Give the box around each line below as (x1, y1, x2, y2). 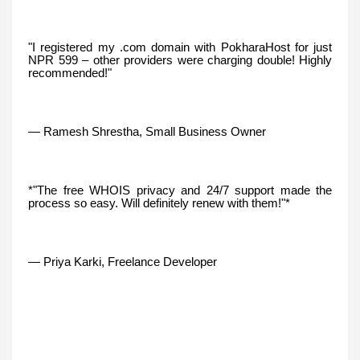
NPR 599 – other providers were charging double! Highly (28, 53, 332, 67)
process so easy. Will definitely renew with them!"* (28, 196, 290, 210)
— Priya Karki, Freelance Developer (28, 255, 217, 268)
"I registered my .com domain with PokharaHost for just (28, 40, 332, 54)
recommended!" (28, 66, 112, 80)
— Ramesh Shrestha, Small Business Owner (28, 125, 266, 138)
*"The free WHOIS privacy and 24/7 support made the (28, 183, 332, 197)
